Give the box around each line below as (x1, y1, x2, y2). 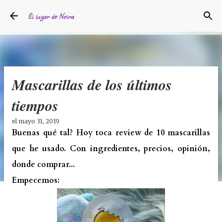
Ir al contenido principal (68, 8, 154, 17)
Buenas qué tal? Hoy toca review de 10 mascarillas (12, 127, 210, 138)
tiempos (12, 95, 58, 116)
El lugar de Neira (28, 10, 74, 21)
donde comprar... (12, 159, 75, 170)
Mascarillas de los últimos (12, 74, 172, 95)
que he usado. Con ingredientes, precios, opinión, (12, 143, 210, 154)
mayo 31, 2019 (18, 117, 59, 125)
